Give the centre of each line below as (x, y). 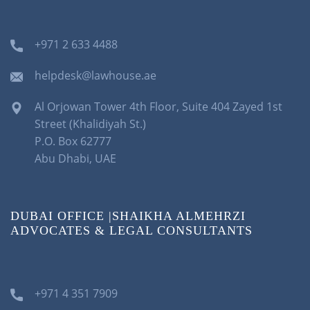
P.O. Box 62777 (73, 141)
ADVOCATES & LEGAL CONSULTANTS (131, 230)
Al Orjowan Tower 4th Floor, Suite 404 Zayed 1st (158, 106)
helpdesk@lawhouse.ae (95, 75)
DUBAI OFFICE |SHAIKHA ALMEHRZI (128, 216)
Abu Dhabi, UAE (75, 158)
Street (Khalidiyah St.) (90, 124)
